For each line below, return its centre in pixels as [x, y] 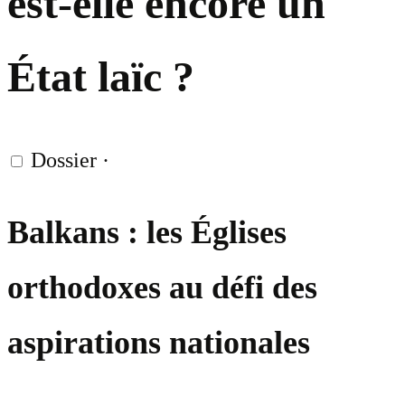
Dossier [64, 160]
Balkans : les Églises [147, 233]
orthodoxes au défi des [162, 288]
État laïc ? [101, 77]
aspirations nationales [159, 343]
